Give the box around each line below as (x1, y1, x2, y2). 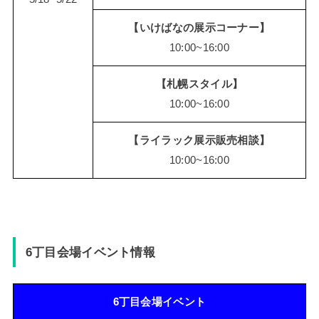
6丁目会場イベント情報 (25, 244, 156, 259)
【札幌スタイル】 (155, 78, 244, 90)
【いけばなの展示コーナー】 (128, 21, 271, 33)
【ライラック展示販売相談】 (128, 134, 271, 146)
